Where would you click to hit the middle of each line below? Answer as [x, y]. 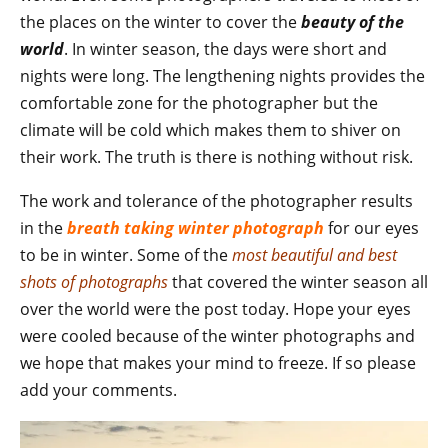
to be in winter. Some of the [126, 255]
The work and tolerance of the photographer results [216, 201]
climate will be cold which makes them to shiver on [210, 130]
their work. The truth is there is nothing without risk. [216, 157]
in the [43, 228]
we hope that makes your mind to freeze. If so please [218, 363]
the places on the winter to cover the [160, 22]
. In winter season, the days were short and [225, 49]
